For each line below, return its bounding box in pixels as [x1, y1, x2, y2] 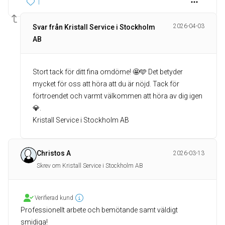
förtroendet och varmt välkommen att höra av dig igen [33, 92, 202, 100]
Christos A [37, 149, 71, 157]
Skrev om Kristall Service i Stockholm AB [37, 162, 143, 169]
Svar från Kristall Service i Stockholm [33, 23, 155, 31]
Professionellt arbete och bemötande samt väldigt [21, 206, 178, 214]
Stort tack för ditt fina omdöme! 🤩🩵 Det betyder [33, 68, 183, 76]
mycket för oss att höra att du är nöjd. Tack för [33, 80, 179, 88]
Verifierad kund [35, 194, 73, 201]
